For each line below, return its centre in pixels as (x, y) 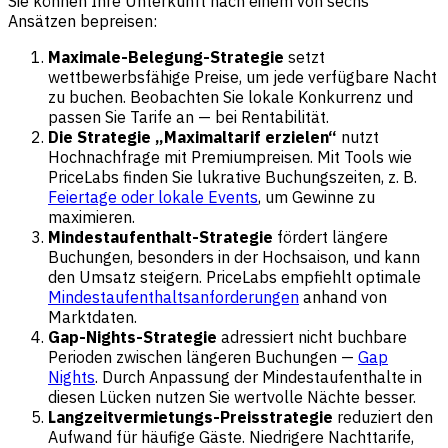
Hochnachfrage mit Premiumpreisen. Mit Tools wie (230, 156)
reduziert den (383, 416)
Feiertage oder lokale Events (153, 196)
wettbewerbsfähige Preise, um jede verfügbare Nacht (242, 76)
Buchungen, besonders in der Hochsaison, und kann (234, 256)
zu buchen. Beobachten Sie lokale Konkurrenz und (230, 96)
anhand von (343, 296)
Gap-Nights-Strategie (132, 336)
